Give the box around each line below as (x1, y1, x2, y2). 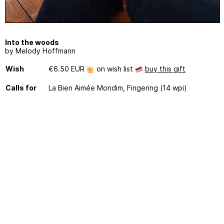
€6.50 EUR (48, 64, 86, 73)
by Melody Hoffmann (5, 46, 75, 55)
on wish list (94, 64, 135, 73)
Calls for (5, 83, 36, 92)
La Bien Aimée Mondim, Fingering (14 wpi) (48, 83, 187, 92)
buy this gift (145, 64, 185, 73)
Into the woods (5, 37, 59, 46)
